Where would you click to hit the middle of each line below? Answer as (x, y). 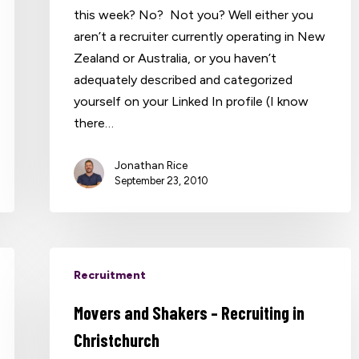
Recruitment (110, 275)
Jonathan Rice (151, 165)
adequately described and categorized (184, 79)
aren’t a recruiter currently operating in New (200, 36)
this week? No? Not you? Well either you (194, 14)
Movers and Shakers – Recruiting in (190, 312)
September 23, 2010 (162, 180)
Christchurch (117, 339)
